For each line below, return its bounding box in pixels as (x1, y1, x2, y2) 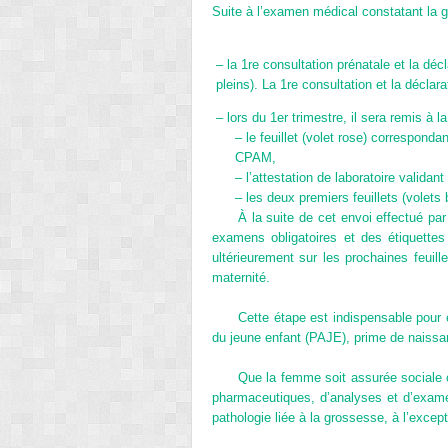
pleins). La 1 (215, 76, 287, 92)
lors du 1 (226, 109, 277, 125)
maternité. (212, 269, 270, 285)
